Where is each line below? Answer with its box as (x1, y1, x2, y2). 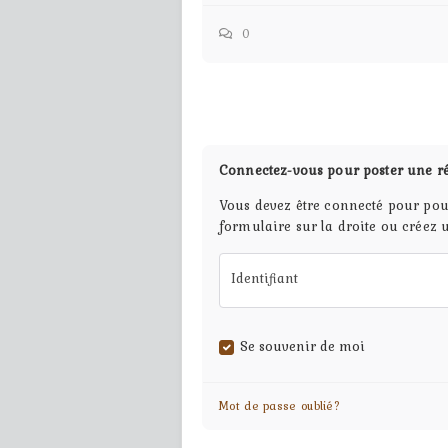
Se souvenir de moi (240, 335, 365, 356)
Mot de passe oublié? (219, 396, 340, 415)
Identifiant (231, 268, 298, 289)
